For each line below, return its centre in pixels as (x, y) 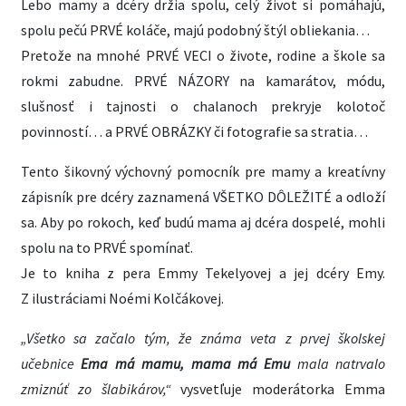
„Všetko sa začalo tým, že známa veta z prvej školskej (203, 338)
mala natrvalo (341, 363)
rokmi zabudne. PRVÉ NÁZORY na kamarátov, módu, (203, 81)
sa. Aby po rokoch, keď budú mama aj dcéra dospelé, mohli (203, 222)
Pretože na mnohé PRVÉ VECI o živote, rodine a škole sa (203, 55)
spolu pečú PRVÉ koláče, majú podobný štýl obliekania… (195, 30)
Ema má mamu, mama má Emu (189, 363)
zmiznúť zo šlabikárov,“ (96, 389)
